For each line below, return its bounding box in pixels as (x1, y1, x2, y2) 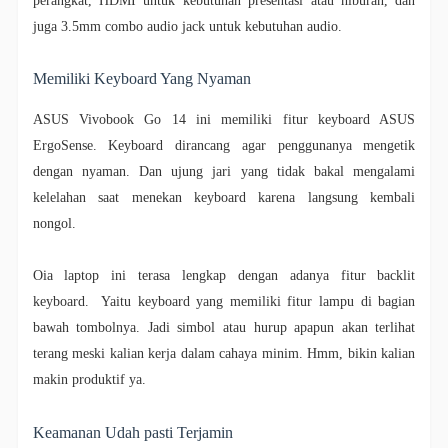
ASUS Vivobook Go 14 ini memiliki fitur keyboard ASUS (32, 112, 416, 128)
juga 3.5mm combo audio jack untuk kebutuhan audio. (32, 19, 346, 35)
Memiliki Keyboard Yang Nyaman (32, 69, 251, 89)
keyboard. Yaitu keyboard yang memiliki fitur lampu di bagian (32, 294, 416, 310)
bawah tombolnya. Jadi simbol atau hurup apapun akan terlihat (32, 320, 416, 336)
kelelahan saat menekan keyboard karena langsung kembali (32, 190, 416, 206)
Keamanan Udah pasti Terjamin (32, 423, 233, 443)
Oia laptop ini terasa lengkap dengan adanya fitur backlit (32, 268, 416, 284)
